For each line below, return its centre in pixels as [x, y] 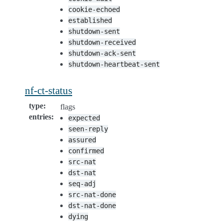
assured [82, 140]
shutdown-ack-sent [102, 53]
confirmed [86, 151]
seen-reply [88, 129]
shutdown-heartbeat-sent [114, 64]
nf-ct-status [49, 90]
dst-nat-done [92, 205]
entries [40, 116]
